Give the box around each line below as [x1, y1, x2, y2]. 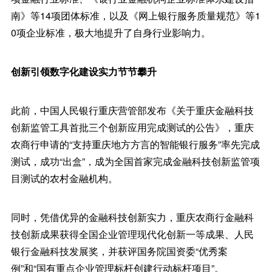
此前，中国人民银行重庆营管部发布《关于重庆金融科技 [10, 103, 254, 118]
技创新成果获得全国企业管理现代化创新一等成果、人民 [10, 227, 254, 242]
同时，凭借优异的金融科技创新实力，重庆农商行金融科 [10, 210, 254, 225]
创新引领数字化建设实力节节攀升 [10, 64, 157, 79]
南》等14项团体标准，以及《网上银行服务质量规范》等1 [10, 8, 260, 23]
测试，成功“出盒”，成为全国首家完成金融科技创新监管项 [10, 154, 260, 169]
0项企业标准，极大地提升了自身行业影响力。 [10, 25, 211, 40]
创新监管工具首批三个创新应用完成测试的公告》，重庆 [10, 120, 254, 135]
